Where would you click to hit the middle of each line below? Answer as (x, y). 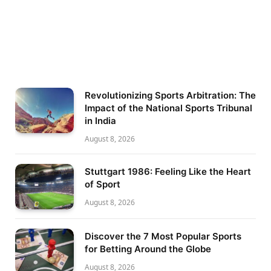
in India (100, 121)
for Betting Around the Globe (148, 249)
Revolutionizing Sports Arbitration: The (170, 96)
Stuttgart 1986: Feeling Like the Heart (168, 172)
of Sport (103, 184)
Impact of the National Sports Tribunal (168, 108)
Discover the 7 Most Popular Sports (163, 236)
